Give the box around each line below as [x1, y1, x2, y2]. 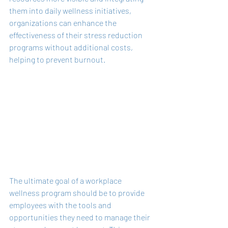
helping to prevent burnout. [9, 54, 105, 64]
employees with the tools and [9, 199, 113, 210]
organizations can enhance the [9, 17, 118, 27]
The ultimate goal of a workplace [9, 175, 123, 185]
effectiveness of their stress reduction [9, 30, 144, 40]
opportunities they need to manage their [9, 212, 152, 222]
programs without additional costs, [9, 42, 134, 52]
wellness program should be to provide [9, 187, 146, 197]
